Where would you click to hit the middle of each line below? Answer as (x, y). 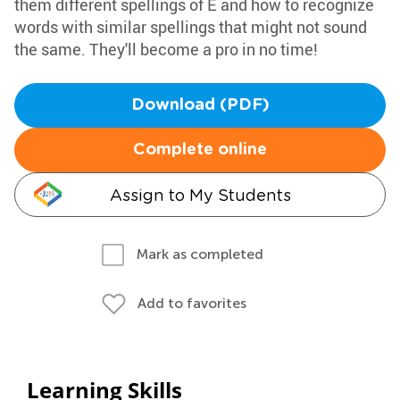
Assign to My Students (200, 195)
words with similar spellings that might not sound (191, 27)
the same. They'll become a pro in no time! (166, 49)
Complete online (200, 150)
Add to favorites (192, 303)
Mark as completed (200, 254)
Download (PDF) (200, 105)
